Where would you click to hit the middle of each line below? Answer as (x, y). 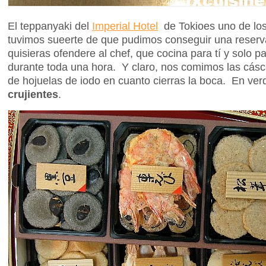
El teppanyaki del (50, 26)
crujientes (33, 94)
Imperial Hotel (125, 26)
